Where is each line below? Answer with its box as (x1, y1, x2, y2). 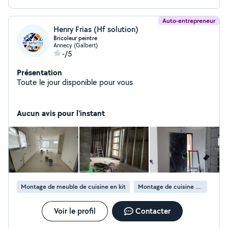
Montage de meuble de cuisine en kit (21, 182, 126, 191)
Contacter (135, 206, 170, 216)
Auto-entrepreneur (162, 16, 215, 25)
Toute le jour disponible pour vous (17, 77, 133, 88)
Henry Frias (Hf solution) (53, 24, 138, 35)
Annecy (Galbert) (53, 41, 98, 49)
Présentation (17, 67, 62, 78)
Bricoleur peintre (53, 34, 97, 42)
